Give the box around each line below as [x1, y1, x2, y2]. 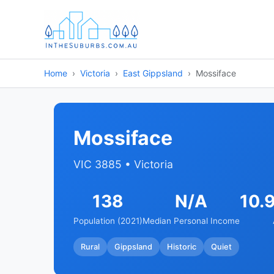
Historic [167, 242, 196, 251]
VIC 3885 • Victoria [73, 158, 173, 171]
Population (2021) [73, 216, 143, 226]
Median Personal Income [143, 216, 240, 226]
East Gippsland [123, 68, 183, 78]
